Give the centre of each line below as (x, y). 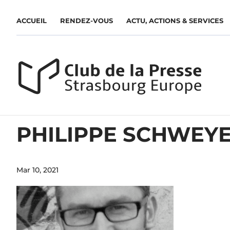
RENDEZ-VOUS (87, 21)
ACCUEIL (32, 21)
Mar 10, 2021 (37, 170)
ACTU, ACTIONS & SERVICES (175, 21)
